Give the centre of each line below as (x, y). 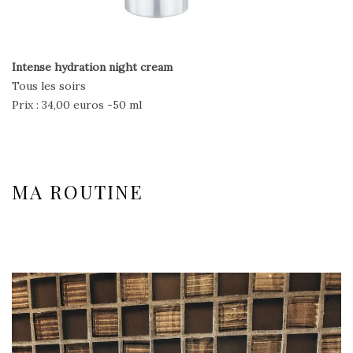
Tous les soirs (49, 85)
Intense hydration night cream (92, 67)
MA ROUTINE (78, 191)
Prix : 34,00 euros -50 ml (77, 104)
